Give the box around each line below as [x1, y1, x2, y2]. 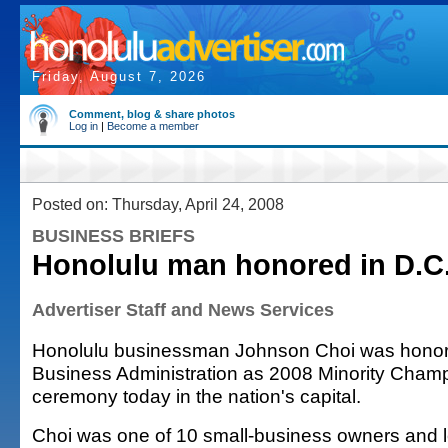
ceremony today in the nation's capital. [32, 385, 361, 407]
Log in [69, 120, 98, 132]
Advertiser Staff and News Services [32, 300, 334, 320]
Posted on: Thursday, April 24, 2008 [32, 195, 284, 213]
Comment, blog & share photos [69, 108, 235, 120]
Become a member [107, 120, 199, 132]
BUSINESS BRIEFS [32, 226, 195, 246]
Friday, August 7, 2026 [32, 69, 206, 84]
